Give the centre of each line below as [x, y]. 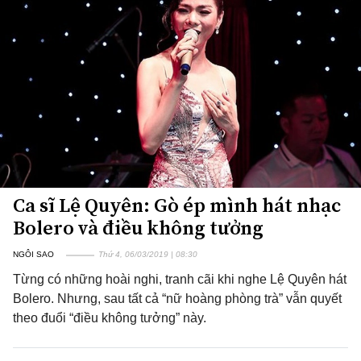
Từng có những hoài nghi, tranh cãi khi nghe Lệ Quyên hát [180, 279]
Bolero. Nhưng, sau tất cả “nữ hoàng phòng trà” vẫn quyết [177, 299]
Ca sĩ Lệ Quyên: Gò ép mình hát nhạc [177, 205]
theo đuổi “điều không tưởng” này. [110, 318]
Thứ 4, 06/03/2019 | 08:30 [148, 254]
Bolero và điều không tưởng [138, 228]
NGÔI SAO [33, 254]
